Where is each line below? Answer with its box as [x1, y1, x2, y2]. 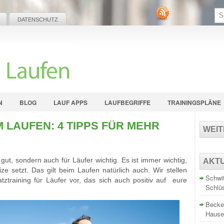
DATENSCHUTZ [17, 16, 58, 22]
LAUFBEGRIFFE [104, 98, 150, 107]
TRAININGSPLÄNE [167, 98, 221, 107]
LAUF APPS [53, 98, 87, 107]
